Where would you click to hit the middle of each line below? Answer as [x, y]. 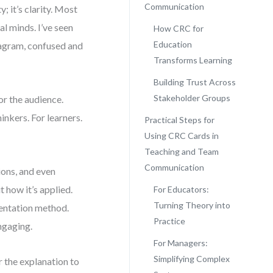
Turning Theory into [192, 205]
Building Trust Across [194, 82]
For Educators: [181, 189]
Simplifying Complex [191, 259]
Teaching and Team [181, 151]
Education [172, 44]
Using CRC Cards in [181, 136]
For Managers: [180, 243]
